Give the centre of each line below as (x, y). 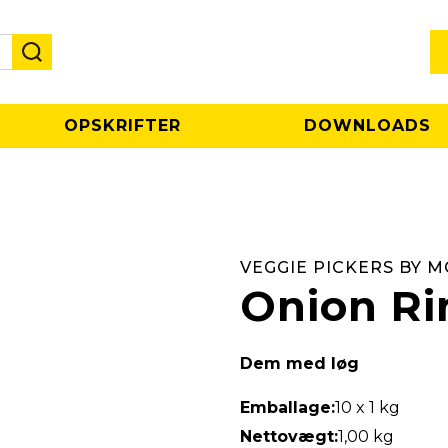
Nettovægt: (288, 436)
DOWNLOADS (368, 125)
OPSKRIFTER (122, 125)
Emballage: (287, 407)
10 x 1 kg (367, 407)
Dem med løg (299, 363)
